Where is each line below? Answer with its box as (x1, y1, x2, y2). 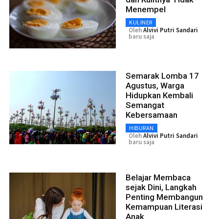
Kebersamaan (126, 110, 177, 120)
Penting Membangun (126, 192, 203, 202)
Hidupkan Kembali (126, 90, 193, 101)
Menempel (126, 4, 166, 15)
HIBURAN (129, 124, 154, 132)
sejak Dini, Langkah (126, 182, 197, 193)
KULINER (129, 19, 153, 26)
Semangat (126, 100, 164, 110)
